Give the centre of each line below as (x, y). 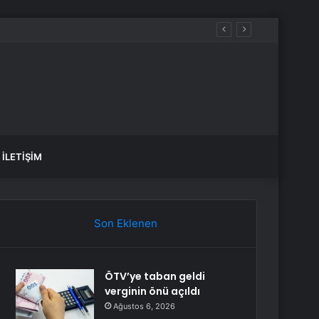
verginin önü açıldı (153, 291)
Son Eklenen (125, 223)
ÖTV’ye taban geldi (155, 276)
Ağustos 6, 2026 (145, 306)
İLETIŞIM (22, 157)
